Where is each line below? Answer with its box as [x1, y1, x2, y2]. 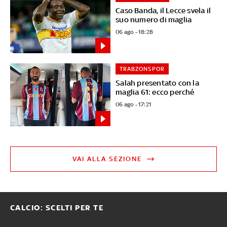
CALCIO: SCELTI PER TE [10, 203, 104, 213]
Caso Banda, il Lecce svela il [116, 6, 211, 15]
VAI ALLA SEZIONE [72, 155, 142, 163]
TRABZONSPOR [120, 65, 165, 73]
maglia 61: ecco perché [116, 88, 195, 97]
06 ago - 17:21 [116, 101, 152, 108]
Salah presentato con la [116, 79, 199, 88]
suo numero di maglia [116, 15, 192, 24]
